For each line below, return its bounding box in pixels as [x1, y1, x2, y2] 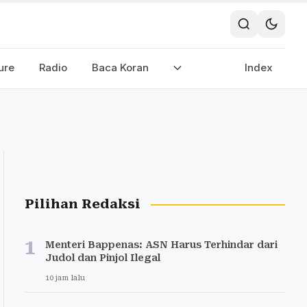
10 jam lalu [45, 273, 85, 282]
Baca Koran [92, 61, 149, 74]
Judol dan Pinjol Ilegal [45, 252, 160, 263]
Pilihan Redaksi [25, 197, 140, 212]
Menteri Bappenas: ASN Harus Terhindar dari [45, 239, 278, 250]
